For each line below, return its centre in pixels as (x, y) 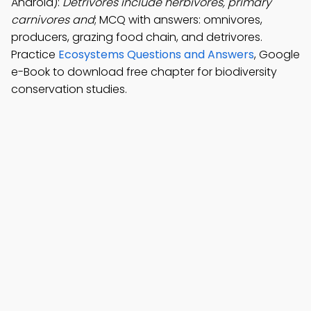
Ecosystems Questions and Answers (156, 54)
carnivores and (53, 20)
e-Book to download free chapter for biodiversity (144, 72)
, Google (277, 54)
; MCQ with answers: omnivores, (178, 20)
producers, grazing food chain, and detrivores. (137, 37)
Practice (35, 54)
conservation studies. (69, 89)
